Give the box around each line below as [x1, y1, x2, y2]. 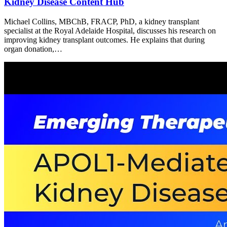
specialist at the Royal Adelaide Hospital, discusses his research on [4, 26, 216, 35]
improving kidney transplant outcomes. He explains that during [4, 35, 205, 44]
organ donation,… [4, 44, 62, 53]
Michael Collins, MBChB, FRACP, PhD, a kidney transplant [4, 17, 199, 26]
